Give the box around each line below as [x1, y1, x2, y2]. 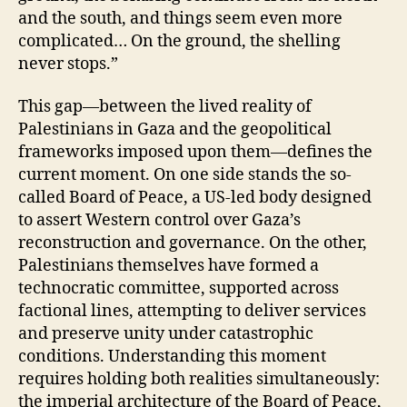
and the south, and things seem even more [18, 7, 342, 29]
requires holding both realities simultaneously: [18, 369, 380, 390]
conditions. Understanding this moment [18, 346, 326, 367]
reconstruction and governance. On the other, [18, 233, 367, 253]
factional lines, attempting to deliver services [18, 301, 366, 322]
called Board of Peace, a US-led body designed [18, 187, 372, 208]
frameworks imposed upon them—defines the [18, 142, 372, 163]
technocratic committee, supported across [18, 278, 339, 299]
